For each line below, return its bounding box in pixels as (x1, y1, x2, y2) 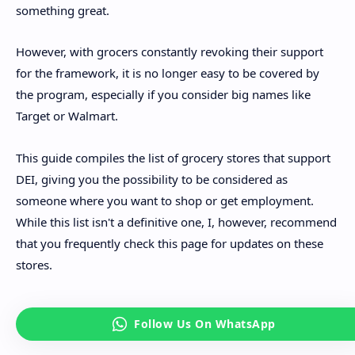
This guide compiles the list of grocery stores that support (16, 149, 330, 166)
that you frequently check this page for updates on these (16, 235, 323, 251)
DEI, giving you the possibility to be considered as (16, 170, 288, 187)
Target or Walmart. (16, 108, 118, 124)
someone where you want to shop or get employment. (16, 192, 314, 208)
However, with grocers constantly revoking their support (16, 44, 323, 60)
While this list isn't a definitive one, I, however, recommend (16, 213, 337, 230)
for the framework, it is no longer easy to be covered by (16, 65, 319, 82)
